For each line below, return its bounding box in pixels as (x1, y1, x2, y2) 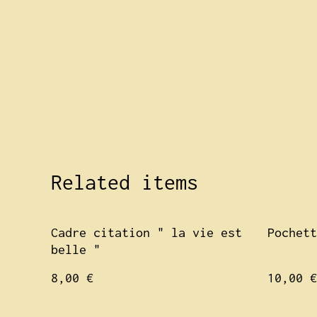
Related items (51, 171, 198, 194)
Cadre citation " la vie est (51, 225, 242, 240)
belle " (51, 242, 100, 257)
